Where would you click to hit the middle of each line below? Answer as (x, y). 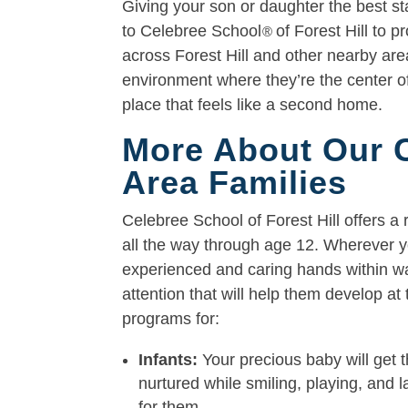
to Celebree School (192, 31)
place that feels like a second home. (253, 104)
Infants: (168, 359)
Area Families (235, 182)
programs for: (171, 318)
